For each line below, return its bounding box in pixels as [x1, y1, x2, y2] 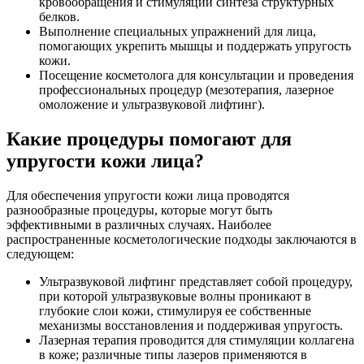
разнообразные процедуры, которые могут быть [6, 202, 272, 217]
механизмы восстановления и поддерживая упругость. [39, 318, 343, 332]
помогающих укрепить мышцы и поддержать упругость [39, 38, 351, 53]
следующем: [6, 246, 74, 261]
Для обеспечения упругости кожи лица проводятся [6, 188, 289, 202]
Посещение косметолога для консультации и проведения [39, 67, 353, 82]
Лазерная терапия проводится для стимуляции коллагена [39, 332, 354, 347]
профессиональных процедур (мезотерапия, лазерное [39, 82, 334, 97]
